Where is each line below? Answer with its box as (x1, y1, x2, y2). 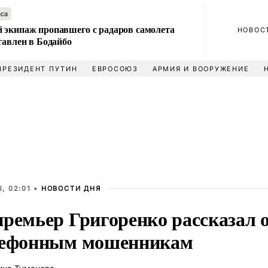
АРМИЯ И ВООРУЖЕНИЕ (152, 65, 249, 73)
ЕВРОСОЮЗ (92, 65, 138, 73)
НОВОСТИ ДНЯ (41, 184, 101, 193)
